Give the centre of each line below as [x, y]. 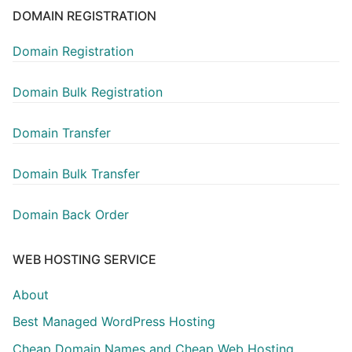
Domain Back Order [71, 214]
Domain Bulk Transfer [76, 173]
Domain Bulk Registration [88, 92]
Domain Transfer [62, 132]
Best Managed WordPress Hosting [114, 322]
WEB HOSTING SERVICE [84, 259]
